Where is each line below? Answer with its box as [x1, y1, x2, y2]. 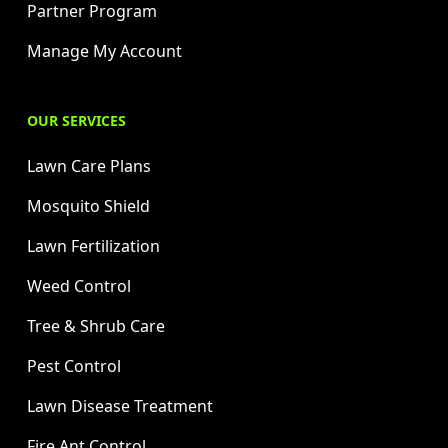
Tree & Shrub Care [27, 314, 165, 337]
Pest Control [27, 354, 121, 377]
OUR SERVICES [27, 110, 126, 130]
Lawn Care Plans [27, 154, 151, 177]
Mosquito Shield [27, 194, 150, 217]
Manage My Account [27, 39, 182, 62]
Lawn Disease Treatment [27, 394, 213, 417]
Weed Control [27, 274, 131, 297]
